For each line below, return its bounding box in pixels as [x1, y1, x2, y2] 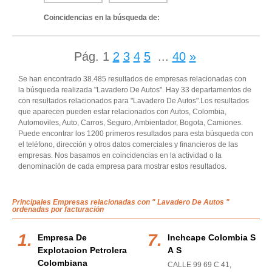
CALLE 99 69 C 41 [168, 260, 229, 269]
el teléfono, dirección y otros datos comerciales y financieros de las [18, 140, 238, 149]
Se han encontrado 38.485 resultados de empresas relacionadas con [18, 75, 246, 83]
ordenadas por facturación [12, 205, 104, 214]
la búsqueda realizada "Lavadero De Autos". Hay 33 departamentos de [18, 86, 251, 94]
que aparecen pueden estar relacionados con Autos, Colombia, [18, 107, 226, 116]
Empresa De [38, 233, 87, 242]
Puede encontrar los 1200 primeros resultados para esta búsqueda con [18, 129, 253, 138]
